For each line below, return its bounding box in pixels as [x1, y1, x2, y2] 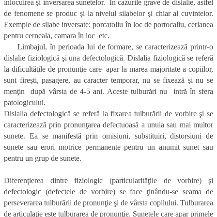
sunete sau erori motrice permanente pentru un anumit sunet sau [4, 143, 213, 152]
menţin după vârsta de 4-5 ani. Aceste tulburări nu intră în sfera [4, 87, 213, 96]
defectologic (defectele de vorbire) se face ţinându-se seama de [4, 187, 213, 196]
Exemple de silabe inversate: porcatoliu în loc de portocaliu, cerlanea [4, 20, 213, 29]
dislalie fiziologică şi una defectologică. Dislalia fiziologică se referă [4, 54, 213, 62]
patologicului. [4, 98, 46, 107]
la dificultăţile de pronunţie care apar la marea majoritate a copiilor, [4, 65, 213, 74]
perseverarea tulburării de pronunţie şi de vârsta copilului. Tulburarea [4, 199, 213, 207]
